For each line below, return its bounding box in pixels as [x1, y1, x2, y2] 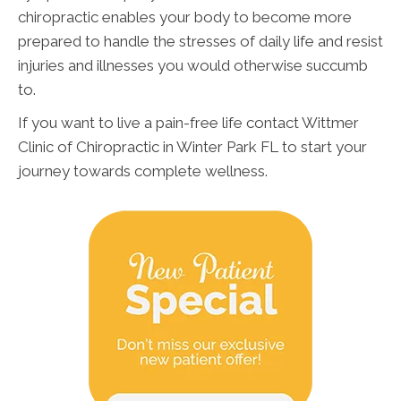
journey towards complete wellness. [18, 162, 268, 181]
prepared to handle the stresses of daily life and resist [18, 32, 383, 51]
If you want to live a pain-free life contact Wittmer [18, 114, 359, 132]
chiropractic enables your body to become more [18, 8, 352, 27]
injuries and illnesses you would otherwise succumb [18, 56, 368, 75]
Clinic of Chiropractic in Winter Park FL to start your [18, 138, 367, 157]
